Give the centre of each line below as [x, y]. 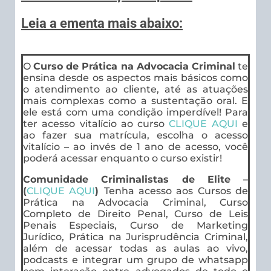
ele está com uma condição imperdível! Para [135, 113]
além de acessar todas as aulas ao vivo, [135, 249]
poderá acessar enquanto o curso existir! [122, 158]
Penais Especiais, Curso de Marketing [135, 226]
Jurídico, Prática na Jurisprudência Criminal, [135, 237]
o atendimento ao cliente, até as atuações [135, 90]
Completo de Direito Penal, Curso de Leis [135, 214]
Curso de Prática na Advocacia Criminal [134, 67]
